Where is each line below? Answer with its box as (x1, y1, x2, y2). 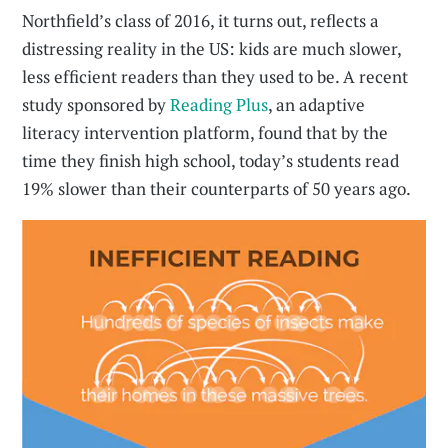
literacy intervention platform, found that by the (22, 121, 389, 145)
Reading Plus (170, 93, 269, 117)
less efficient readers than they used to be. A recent (22, 65, 409, 89)
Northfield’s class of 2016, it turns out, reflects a (22, 9, 380, 33)
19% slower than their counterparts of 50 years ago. (22, 177, 412, 201)
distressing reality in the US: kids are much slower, (22, 37, 402, 61)
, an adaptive (268, 93, 366, 117)
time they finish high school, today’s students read (22, 149, 400, 173)
